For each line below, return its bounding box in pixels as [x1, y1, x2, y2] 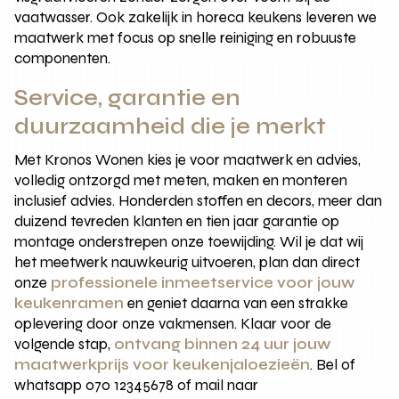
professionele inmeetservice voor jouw [51, 273, 355, 293]
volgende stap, [14, 335, 115, 354]
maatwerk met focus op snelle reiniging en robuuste [14, 28, 357, 48]
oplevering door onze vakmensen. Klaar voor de [14, 314, 332, 334]
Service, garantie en [14, 85, 241, 112]
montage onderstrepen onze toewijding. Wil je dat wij [14, 232, 364, 252]
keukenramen [14, 294, 125, 313]
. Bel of [310, 355, 356, 375]
